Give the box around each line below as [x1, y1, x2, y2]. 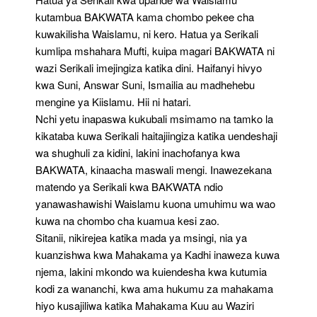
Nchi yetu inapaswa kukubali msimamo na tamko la [35, 111, 273, 126]
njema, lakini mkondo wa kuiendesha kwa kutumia [35, 264, 267, 279]
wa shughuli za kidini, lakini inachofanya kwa [35, 145, 240, 160]
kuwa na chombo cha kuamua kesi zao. [35, 213, 219, 228]
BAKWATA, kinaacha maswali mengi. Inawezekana [35, 162, 272, 177]
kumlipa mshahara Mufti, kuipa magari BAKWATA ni [35, 43, 275, 58]
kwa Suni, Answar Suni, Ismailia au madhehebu [35, 77, 255, 92]
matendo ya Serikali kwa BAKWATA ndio [35, 179, 223, 194]
